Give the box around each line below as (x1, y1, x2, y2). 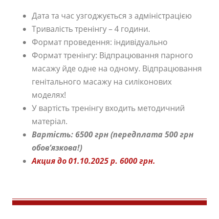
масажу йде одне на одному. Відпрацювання (32, 63, 202, 74)
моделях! (32, 89, 66, 100)
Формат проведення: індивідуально (32, 36, 168, 47)
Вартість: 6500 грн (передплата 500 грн (32, 129, 194, 140)
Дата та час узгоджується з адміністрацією (32, 10, 192, 21)
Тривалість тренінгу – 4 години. (32, 23, 150, 34)
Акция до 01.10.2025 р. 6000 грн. (32, 155, 155, 166)
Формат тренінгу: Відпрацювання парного (32, 49, 193, 61)
